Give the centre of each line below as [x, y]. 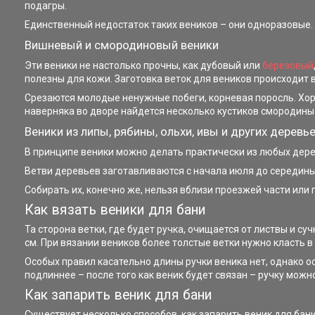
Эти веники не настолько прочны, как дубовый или [143, 65]
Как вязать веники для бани [115, 210]
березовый [288, 65]
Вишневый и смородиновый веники [122, 45]
